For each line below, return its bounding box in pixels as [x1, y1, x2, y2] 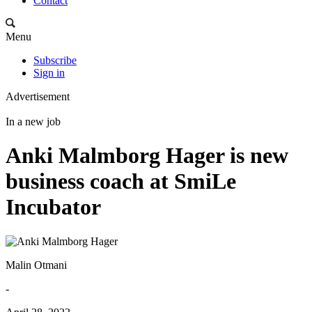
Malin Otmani [6, 258, 67, 271]
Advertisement [6, 91, 70, 102]
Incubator [6, 194, 101, 220]
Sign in [33, 67, 65, 79]
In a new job [6, 116, 61, 127]
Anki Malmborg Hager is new [6, 143, 288, 169]
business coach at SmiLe [6, 169, 236, 194]
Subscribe [33, 54, 77, 66]
